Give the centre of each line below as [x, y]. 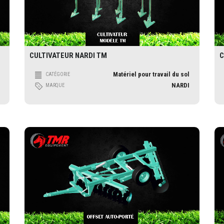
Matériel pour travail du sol [151, 74]
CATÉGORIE [58, 74]
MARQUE [55, 85]
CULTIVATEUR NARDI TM [68, 55]
